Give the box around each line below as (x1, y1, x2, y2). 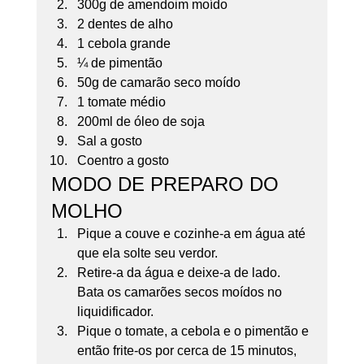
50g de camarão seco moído (76, 75, 240, 89)
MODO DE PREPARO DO (50, 172, 284, 195)
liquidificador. (76, 304, 157, 318)
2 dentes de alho (76, 16, 173, 31)
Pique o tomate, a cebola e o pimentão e (76, 323, 312, 338)
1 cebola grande (76, 36, 171, 50)
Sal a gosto (76, 133, 142, 148)
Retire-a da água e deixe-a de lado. (76, 265, 284, 279)
